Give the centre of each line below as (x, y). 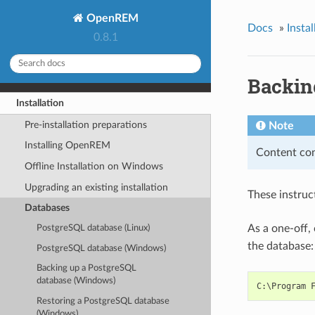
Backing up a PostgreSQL (87, 269)
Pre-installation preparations (85, 124)
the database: (280, 246)
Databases (47, 208)
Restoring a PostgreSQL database (103, 301)
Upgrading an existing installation (96, 187)
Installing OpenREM (67, 146)
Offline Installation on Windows (94, 166)
